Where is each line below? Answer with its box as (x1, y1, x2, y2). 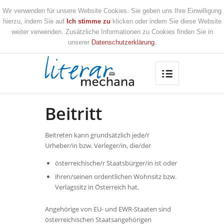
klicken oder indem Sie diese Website (110, 17, 221, 25)
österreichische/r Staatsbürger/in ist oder (55, 158, 178, 168)
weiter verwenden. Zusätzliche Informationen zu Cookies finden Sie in (11, 28, 213, 36)
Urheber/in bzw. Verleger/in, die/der (45, 141, 151, 150)
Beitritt (45, 102, 102, 125)
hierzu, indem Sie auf (2, 17, 66, 25)
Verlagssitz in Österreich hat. (55, 182, 139, 192)
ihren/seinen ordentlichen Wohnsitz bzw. (55, 172, 176, 181)
